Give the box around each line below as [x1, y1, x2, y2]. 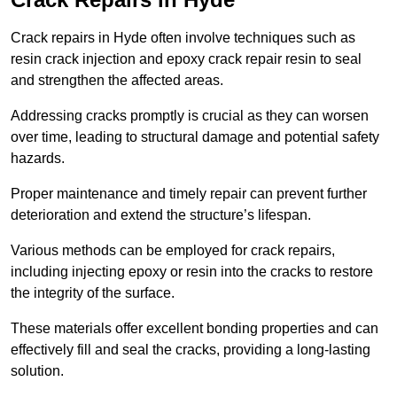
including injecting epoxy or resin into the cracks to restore [11, 264, 373, 280]
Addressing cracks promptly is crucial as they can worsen [11, 108, 369, 124]
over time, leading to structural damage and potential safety [11, 129, 379, 145]
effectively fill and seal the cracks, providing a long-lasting [11, 342, 370, 358]
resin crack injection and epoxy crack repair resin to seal [11, 51, 362, 67]
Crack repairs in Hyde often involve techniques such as [11, 30, 355, 46]
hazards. [11, 151, 68, 167]
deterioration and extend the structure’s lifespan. [11, 207, 311, 223]
